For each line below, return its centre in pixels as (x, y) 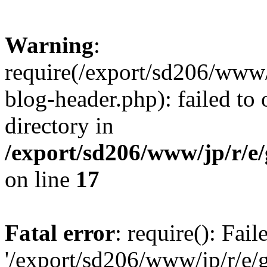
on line (40, 179)
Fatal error (60, 233)
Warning (49, 45)
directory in (59, 125)
